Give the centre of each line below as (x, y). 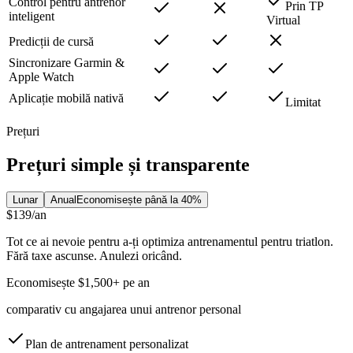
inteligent (32, 17)
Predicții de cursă (51, 42)
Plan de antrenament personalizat (107, 344)
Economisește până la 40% (139, 200)
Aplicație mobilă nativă (66, 98)
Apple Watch (41, 77)
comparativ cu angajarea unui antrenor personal (124, 310)
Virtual (283, 20)
